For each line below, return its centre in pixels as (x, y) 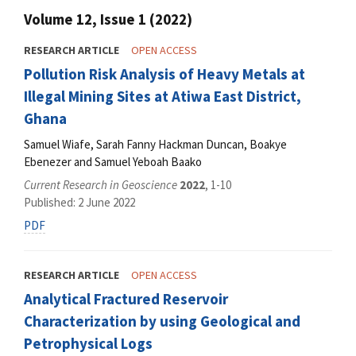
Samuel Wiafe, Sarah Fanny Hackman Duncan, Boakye (155, 144)
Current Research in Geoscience (101, 185)
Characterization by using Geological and (162, 321)
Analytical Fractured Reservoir (126, 299)
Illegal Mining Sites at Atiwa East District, (163, 97)
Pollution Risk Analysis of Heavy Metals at (164, 74)
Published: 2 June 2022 (79, 203)
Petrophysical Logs (88, 344)
